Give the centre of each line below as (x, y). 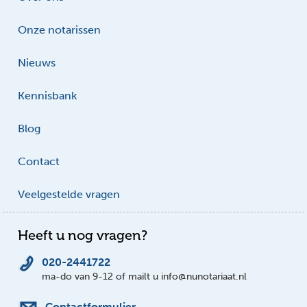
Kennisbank (48, 95)
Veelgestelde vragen (69, 194)
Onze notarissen (60, 29)
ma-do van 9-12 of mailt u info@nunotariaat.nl (145, 277)
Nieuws (37, 62)
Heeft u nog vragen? (83, 235)
